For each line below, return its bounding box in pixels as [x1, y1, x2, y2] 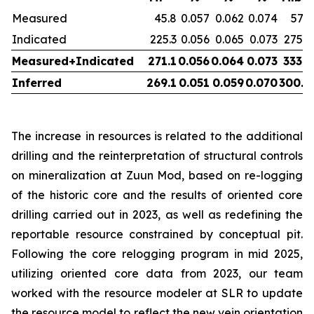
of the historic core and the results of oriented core [11, 188, 303, 202]
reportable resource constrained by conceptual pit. [11, 227, 303, 241]
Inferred [12, 76, 62, 90]
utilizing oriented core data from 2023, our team [11, 266, 303, 280]
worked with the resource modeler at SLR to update [11, 286, 303, 300]
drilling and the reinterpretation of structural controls [11, 149, 303, 163]
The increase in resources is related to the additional [11, 129, 303, 143]
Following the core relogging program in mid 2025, [11, 247, 303, 261]
